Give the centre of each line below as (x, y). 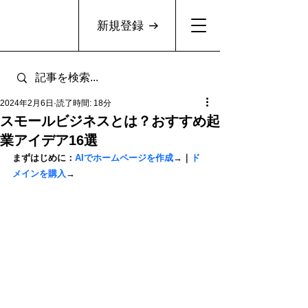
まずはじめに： (44, 158)
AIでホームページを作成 (124, 158)
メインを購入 (39, 174)
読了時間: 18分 (84, 103)
